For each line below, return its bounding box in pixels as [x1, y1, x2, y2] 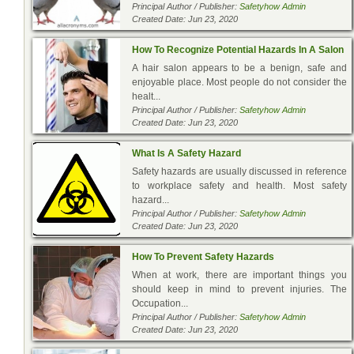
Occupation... [132, 297, 188, 309]
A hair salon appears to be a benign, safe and [132, 62, 347, 73]
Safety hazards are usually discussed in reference [132, 165, 347, 177]
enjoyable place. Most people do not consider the [132, 76, 347, 88]
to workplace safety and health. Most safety [132, 179, 347, 191]
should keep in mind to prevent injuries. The [132, 283, 347, 295]
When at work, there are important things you [132, 269, 347, 281]
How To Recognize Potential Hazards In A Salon [132, 43, 344, 55]
